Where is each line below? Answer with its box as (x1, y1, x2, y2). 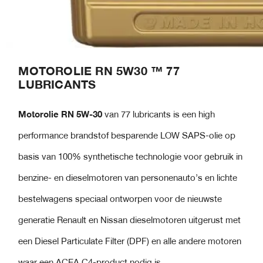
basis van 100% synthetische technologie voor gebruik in (18, 153, 243, 161)
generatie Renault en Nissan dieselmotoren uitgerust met (18, 217, 241, 225)
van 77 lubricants (104, 111, 171, 119)
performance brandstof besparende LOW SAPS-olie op (18, 132, 236, 140)
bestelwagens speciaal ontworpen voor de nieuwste (18, 195, 222, 204)
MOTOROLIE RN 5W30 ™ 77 (18, 67, 180, 77)
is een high (173, 111, 215, 119)
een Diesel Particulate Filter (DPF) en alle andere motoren (18, 238, 242, 246)
